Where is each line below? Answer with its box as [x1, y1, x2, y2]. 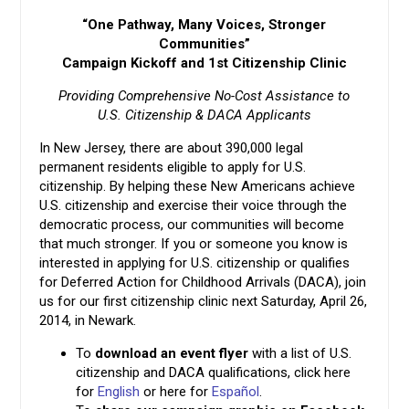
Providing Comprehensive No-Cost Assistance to [58, 87, 351, 104]
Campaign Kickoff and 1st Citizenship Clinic [61, 54, 347, 71]
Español [212, 383, 260, 400]
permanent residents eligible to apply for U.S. [39, 158, 307, 175]
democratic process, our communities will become [39, 215, 345, 233]
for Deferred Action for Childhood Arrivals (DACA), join [39, 273, 367, 290]
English [98, 383, 141, 400]
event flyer [180, 344, 249, 362]
